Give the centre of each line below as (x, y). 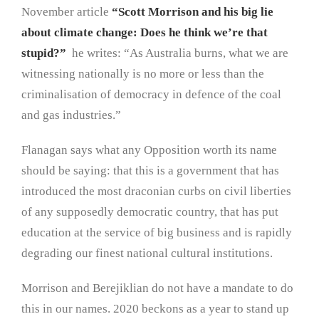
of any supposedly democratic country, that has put (150, 212)
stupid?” (44, 53)
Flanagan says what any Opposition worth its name (149, 150)
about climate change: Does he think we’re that (145, 33)
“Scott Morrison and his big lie (193, 12)
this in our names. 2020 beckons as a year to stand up (155, 309)
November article (67, 12)
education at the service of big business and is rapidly (157, 233)
